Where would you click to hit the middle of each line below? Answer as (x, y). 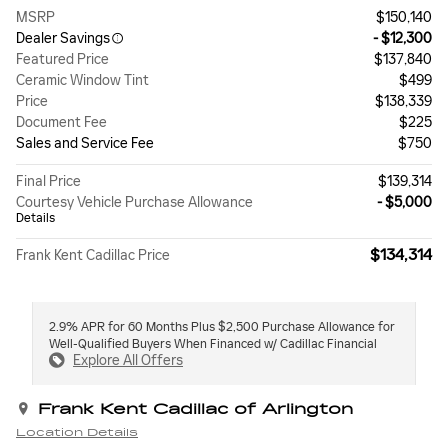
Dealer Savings (63, 39)
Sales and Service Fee (85, 144)
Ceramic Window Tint (82, 81)
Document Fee (61, 123)
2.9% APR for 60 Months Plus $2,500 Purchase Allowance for (222, 327)
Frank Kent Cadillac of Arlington (195, 410)
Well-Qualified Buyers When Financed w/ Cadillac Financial (213, 344)
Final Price (48, 182)
